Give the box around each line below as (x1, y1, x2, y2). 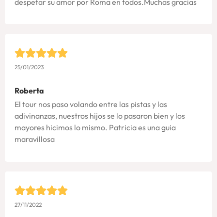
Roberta (15, 86, 44, 96)
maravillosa (15, 134, 55, 144)
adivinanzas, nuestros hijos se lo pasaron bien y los (15, 111, 185, 121)
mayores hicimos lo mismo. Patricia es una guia (15, 123, 176, 133)
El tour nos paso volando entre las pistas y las (15, 99, 167, 109)
